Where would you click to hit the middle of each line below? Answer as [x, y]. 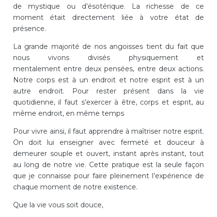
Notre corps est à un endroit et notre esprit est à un [108, 80]
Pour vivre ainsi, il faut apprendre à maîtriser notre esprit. [108, 131]
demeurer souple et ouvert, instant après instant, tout [108, 153]
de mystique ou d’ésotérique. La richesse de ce [108, 6]
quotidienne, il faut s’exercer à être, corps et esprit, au [108, 102]
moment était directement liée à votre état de [108, 17]
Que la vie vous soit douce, [58, 205]
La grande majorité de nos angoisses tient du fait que [108, 46]
